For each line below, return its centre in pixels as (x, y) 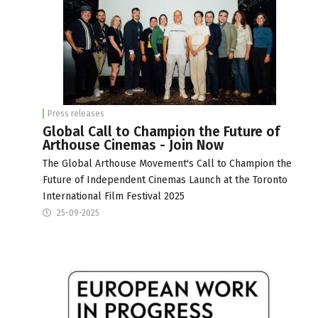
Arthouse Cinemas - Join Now (133, 145)
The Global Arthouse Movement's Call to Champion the (167, 163)
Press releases (76, 113)
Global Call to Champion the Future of (161, 131)
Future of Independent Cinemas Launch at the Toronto (165, 180)
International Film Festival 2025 (114, 196)
